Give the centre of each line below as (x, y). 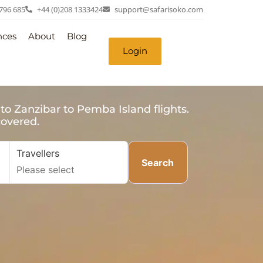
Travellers (38, 153)
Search (158, 162)
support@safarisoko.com (159, 9)
